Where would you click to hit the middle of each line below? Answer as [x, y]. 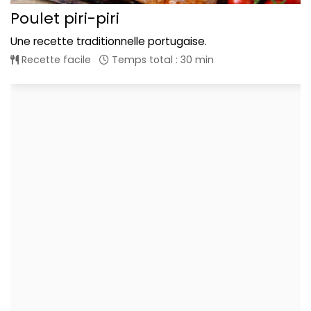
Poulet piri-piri [65, 19]
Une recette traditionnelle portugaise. [109, 42]
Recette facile [55, 60]
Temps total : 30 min [161, 60]
